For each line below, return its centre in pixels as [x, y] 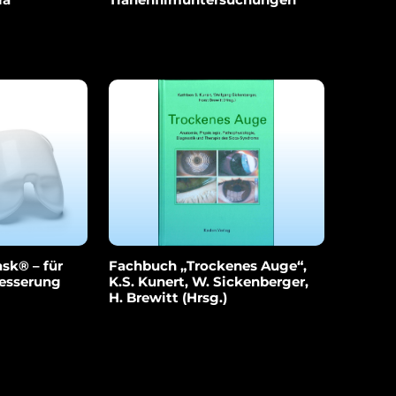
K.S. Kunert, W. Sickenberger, [208, 282]
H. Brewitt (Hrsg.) [168, 298]
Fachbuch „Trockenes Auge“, [207, 266]
